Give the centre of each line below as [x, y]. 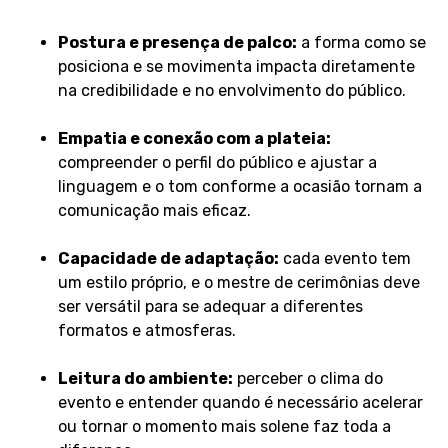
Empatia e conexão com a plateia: [194, 139]
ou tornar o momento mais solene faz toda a [224, 427]
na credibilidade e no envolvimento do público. [231, 91]
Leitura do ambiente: [145, 379]
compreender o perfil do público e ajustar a [217, 163]
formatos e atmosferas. [146, 331]
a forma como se [361, 43]
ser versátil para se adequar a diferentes [210, 307]
